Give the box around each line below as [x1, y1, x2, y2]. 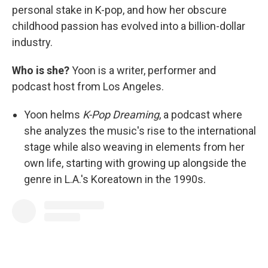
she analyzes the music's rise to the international [24, 124, 256, 137]
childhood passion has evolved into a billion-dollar [12, 20, 245, 32]
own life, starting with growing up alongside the [24, 157, 246, 169]
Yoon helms [24, 108, 83, 121]
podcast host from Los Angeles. [12, 80, 164, 93]
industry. [12, 36, 53, 48]
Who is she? [12, 64, 69, 77]
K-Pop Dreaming [83, 108, 159, 121]
